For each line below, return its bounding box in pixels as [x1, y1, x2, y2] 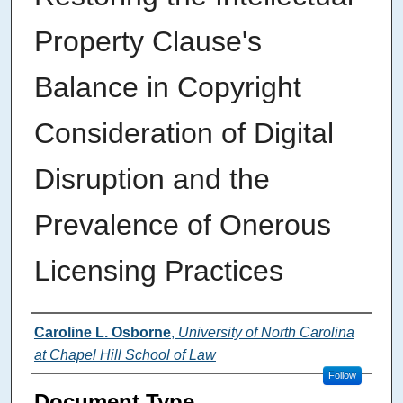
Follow [327, 370, 356, 381]
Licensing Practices [33, 255, 283, 288]
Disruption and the [33, 163, 270, 196]
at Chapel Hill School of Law [33, 347, 216, 363]
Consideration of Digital [33, 117, 334, 150]
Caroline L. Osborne [33, 325, 171, 341]
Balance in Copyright [33, 71, 301, 104]
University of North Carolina [177, 325, 354, 341]
